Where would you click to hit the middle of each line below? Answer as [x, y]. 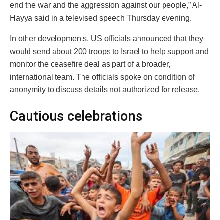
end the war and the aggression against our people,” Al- [106, 5]
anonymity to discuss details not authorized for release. [105, 90]
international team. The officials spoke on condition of [102, 77]
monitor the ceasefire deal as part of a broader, [90, 64]
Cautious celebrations [76, 116]
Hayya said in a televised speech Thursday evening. [101, 18]
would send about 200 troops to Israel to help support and [109, 52]
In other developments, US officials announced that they [107, 39]
